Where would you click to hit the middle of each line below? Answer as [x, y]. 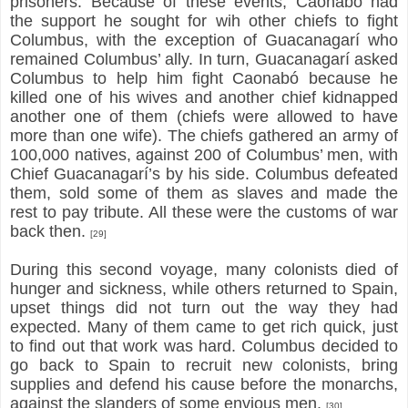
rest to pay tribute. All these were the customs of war [204, 212]
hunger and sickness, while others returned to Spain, [204, 288]
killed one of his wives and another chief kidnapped [204, 97]
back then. [50, 231]
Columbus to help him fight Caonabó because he [204, 78]
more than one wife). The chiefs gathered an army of [204, 135]
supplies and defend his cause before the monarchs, [204, 384]
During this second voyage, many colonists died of [204, 269]
